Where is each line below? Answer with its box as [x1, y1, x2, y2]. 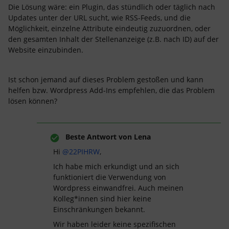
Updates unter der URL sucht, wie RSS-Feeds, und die [8, 13, 191, 22]
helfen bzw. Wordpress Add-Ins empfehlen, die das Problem [8, 85, 215, 95]
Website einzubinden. [8, 45, 83, 55]
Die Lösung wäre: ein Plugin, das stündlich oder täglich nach [8, 2, 215, 12]
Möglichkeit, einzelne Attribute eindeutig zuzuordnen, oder [8, 24, 211, 33]
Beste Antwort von [65, 132, 132, 142]
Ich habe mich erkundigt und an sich [53, 162, 179, 171]
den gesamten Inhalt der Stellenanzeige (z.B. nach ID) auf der [8, 34, 219, 44]
